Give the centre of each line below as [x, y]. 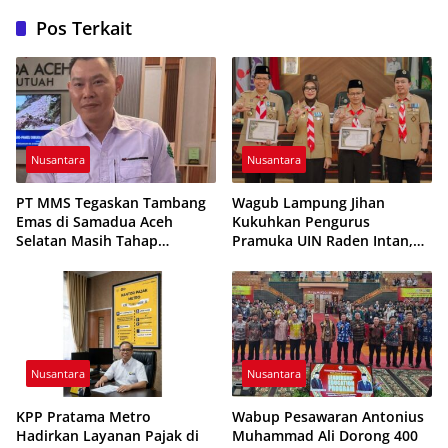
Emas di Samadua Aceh [94, 222]
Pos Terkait [84, 28]
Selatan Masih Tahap [87, 241]
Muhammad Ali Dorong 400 [325, 435]
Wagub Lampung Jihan [308, 203]
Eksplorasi [51, 260]
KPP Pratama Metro [83, 416]
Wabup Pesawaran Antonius [328, 416]
